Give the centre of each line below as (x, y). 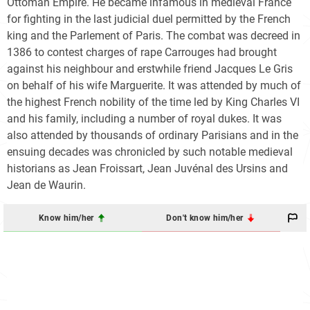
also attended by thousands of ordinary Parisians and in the (153, 136)
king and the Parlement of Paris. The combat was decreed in (154, 36)
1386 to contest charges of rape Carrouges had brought (142, 53)
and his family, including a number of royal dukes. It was (144, 119)
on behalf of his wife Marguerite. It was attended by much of (154, 86)
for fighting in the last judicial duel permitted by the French (149, 19)
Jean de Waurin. (46, 185)
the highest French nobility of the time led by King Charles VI (153, 102)
